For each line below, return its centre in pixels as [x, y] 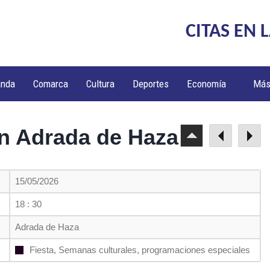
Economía [207, 84]
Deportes [151, 84]
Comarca [51, 84]
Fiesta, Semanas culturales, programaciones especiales [140, 250]
